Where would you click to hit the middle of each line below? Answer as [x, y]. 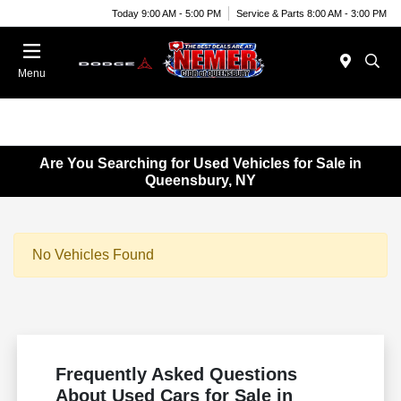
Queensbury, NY [200, 180]
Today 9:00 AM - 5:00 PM [166, 13]
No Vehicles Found [93, 255]
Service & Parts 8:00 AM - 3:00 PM [311, 13]
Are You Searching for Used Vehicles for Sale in [200, 163]
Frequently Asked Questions [177, 375]
